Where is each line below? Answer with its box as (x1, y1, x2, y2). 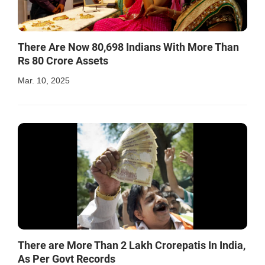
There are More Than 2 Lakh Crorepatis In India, (18, 239, 245, 252)
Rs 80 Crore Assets (18, 54, 108, 67)
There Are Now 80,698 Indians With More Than (18, 40, 239, 53)
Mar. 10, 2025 (18, 75, 70, 85)
